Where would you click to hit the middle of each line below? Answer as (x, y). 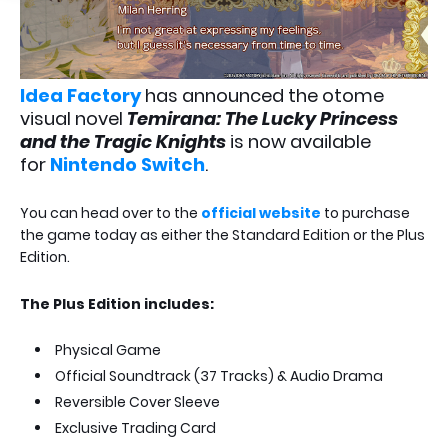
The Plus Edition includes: (117, 303)
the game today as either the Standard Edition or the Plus (222, 234)
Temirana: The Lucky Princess (262, 118)
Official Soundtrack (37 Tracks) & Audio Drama (219, 375)
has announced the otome (262, 95)
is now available (298, 141)
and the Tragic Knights (123, 141)
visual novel (73, 118)
